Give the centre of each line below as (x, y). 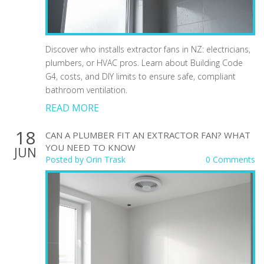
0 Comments (230, 159)
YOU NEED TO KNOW (90, 147)
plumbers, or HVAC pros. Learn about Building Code (144, 62)
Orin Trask (106, 159)
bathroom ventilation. (86, 90)
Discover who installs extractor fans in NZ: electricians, (148, 49)
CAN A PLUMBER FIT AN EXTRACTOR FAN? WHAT (148, 135)
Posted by (66, 159)
